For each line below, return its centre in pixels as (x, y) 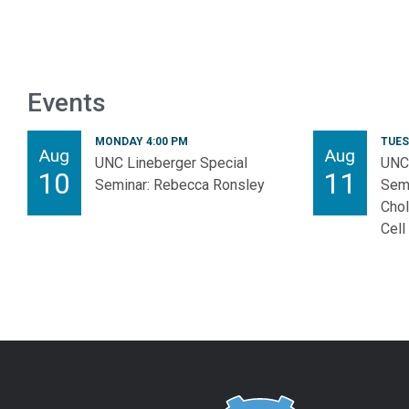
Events (67, 103)
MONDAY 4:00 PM (141, 142)
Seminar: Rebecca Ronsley (179, 185)
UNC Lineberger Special (171, 163)
